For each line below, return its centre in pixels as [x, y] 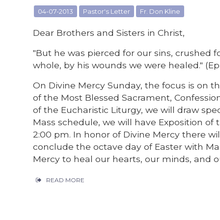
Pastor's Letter [107, 12]
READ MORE [66, 180]
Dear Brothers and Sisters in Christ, [109, 33]
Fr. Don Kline [160, 12]
